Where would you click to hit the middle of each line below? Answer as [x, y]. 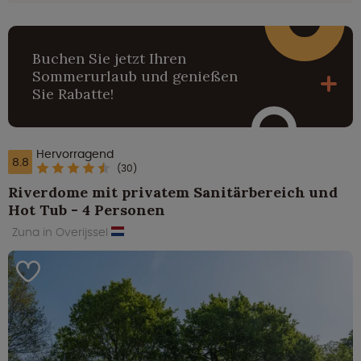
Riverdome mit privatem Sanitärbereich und [173, 193]
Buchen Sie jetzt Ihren [109, 58]
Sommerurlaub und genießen [135, 76]
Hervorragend [75, 154]
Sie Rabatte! [73, 93]
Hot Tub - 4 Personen [87, 210]
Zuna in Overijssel [62, 232]
